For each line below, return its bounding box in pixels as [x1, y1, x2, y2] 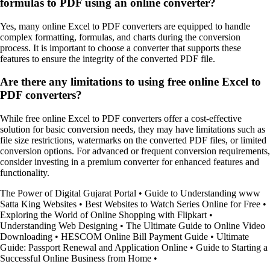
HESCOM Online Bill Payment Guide [61, 231, 208, 242]
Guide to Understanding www [145, 188, 260, 199]
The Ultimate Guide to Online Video [126, 221, 265, 231]
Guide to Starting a [196, 242, 268, 253]
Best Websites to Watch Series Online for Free [85, 199, 260, 210]
